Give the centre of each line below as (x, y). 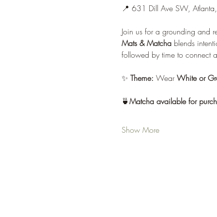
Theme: (142, 78)
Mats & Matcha (146, 43)
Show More (140, 130)
